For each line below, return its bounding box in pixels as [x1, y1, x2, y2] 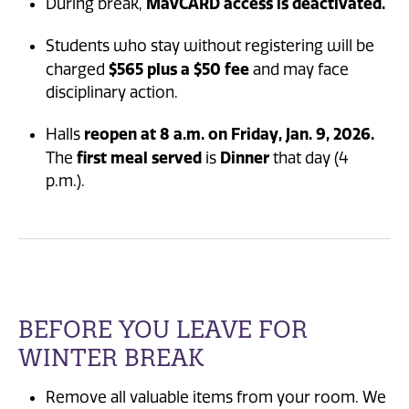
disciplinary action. [46, 82, 178, 101]
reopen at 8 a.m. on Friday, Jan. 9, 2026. [84, 123, 374, 143]
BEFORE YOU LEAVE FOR [18, 313, 308, 344]
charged [46, 59, 109, 79]
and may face [249, 59, 349, 79]
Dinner [220, 147, 269, 167]
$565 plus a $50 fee [109, 58, 249, 79]
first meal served [77, 147, 202, 167]
